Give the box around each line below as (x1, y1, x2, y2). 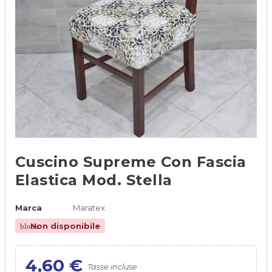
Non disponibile (28, 221, 100, 231)
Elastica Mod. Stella (15, 171, 172, 189)
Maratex (72, 203, 105, 212)
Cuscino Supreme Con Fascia (15, 153, 246, 171)
